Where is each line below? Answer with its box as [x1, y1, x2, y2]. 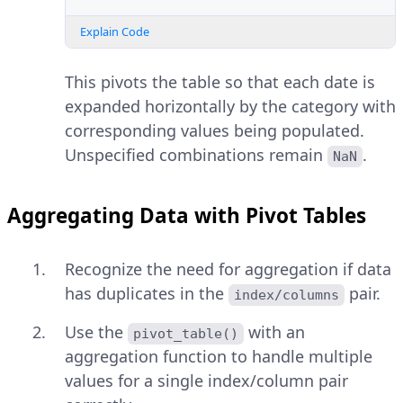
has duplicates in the [65, 282, 228, 305]
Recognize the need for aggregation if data [65, 258, 391, 281]
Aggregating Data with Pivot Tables [7, 201, 366, 230]
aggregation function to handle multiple [65, 345, 372, 368]
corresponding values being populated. [65, 120, 364, 142]
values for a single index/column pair [65, 370, 348, 392]
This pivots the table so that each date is [65, 71, 375, 94]
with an [244, 321, 310, 344]
